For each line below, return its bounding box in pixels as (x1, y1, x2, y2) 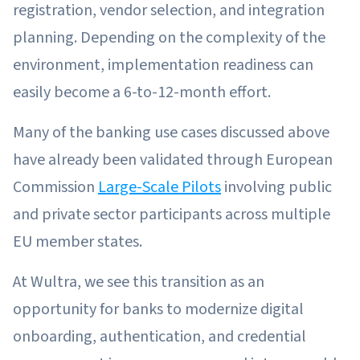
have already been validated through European (13, 148, 333, 171)
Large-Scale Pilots (98, 175, 221, 198)
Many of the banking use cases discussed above (13, 121, 329, 144)
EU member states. (13, 230, 142, 253)
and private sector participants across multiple (13, 202, 330, 226)
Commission (13, 175, 98, 198)
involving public (221, 175, 332, 198)
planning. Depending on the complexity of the (13, 26, 325, 49)
